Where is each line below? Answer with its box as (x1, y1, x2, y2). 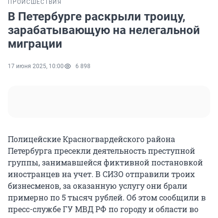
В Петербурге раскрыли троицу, (8, 10, 185, 24)
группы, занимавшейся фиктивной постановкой (8, 157, 203, 168)
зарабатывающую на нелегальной (8, 23, 200, 37)
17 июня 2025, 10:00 (8, 63, 64, 70)
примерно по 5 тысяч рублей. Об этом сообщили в (8, 192, 206, 203)
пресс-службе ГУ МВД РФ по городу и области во (8, 204, 199, 215)
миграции (8, 37, 62, 51)
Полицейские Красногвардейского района (8, 134, 175, 145)
